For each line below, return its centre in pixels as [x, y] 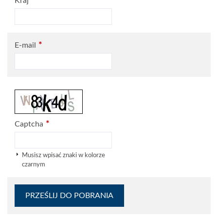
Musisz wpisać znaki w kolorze [64, 155]
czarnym [34, 164]
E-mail [25, 45]
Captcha [29, 124]
